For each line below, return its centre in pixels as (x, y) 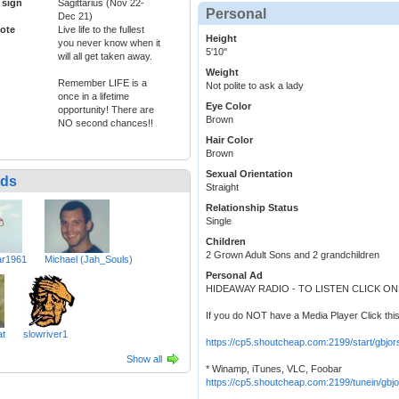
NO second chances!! (106, 123)
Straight (222, 187)
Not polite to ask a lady (255, 86)
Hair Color (229, 140)
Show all (144, 359)
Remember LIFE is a (102, 83)
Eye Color (228, 106)
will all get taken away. (105, 57)
